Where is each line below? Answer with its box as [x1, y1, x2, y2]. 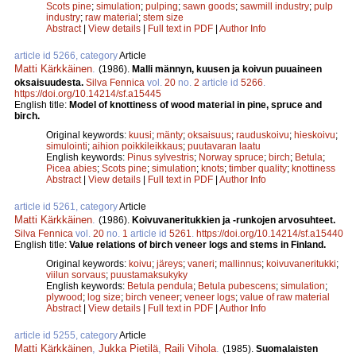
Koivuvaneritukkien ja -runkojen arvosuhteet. [132, 214, 335, 226]
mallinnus [219, 257, 261, 269]
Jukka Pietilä [99, 342, 158, 354]
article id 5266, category [14, 49, 119, 61]
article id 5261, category [14, 200, 119, 212]
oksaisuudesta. [14, 76, 86, 88]
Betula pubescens [198, 280, 276, 292]
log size [87, 291, 121, 303]
